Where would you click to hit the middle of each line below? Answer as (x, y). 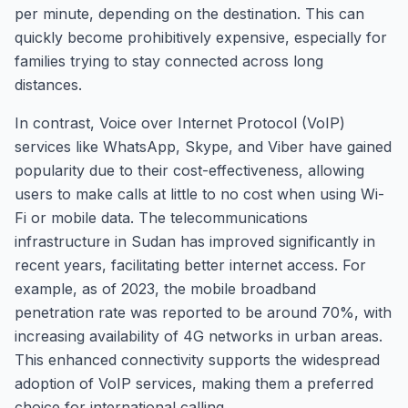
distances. (48, 85)
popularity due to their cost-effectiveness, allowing (189, 170)
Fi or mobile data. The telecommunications (161, 218)
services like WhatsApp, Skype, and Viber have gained (203, 147)
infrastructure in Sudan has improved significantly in (195, 241)
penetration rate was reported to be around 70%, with (203, 312)
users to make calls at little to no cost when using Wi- (199, 194)
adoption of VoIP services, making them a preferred (194, 383)
